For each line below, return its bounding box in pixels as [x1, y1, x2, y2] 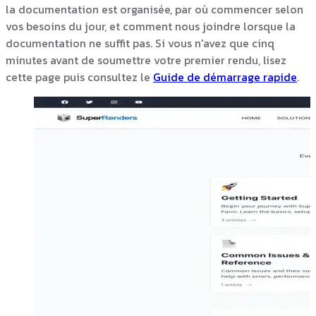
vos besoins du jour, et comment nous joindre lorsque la [6, 17, 296, 35]
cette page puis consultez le [6, 68, 153, 85]
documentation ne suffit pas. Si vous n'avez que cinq [6, 34, 274, 51]
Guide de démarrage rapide [153, 68, 297, 85]
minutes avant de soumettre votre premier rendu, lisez [6, 51, 286, 68]
